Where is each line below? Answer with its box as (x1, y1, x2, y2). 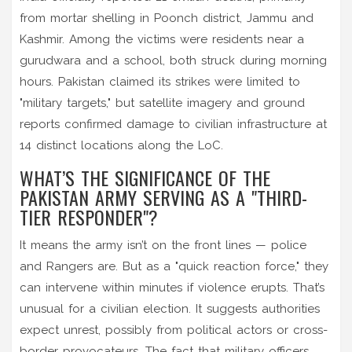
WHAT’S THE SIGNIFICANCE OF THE (20, 163, 270, 192)
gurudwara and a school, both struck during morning (20, 53, 327, 68)
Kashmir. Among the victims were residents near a (20, 31, 304, 46)
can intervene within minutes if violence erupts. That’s (20, 280, 324, 295)
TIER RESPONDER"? (20, 202, 158, 231)
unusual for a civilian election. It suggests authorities (20, 301, 320, 316)
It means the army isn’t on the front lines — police (20, 237, 306, 252)
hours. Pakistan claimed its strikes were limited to (20, 74, 300, 89)
